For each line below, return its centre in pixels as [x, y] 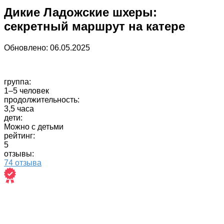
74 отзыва [23, 162]
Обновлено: [26, 47]
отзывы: [19, 153]
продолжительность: [42, 99]
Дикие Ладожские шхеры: [80, 12]
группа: [17, 81]
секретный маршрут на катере [94, 26]
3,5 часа [19, 108]
